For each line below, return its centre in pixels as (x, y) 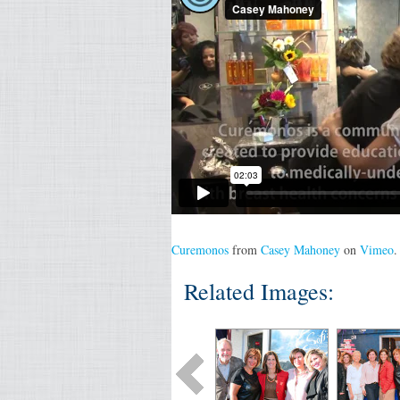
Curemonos (200, 250)
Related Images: (259, 291)
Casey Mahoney (300, 250)
